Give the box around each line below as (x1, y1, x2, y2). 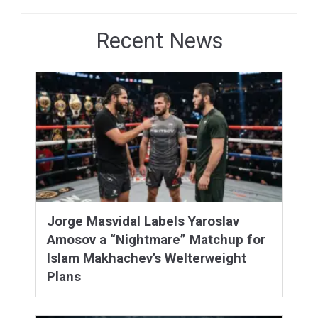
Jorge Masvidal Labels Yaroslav (47, 214, 239, 230)
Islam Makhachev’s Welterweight (47, 251, 246, 267)
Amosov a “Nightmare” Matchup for (47, 232, 265, 248)
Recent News (95, 28, 223, 54)
